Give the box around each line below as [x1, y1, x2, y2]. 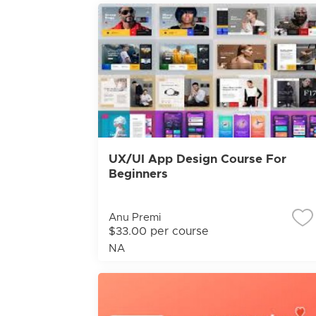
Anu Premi [108, 212, 161, 223]
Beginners [108, 168, 168, 180]
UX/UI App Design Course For [108, 153, 286, 165]
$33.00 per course [108, 226, 209, 237]
